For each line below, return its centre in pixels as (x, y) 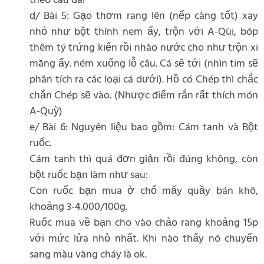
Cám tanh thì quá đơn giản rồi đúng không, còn (144, 160)
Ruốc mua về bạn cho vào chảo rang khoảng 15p (144, 223)
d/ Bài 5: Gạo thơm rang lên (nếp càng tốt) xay (144, 16)
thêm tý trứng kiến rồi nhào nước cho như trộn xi (144, 48)
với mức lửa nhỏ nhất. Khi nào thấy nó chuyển (144, 239)
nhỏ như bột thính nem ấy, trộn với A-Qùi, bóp (144, 32)
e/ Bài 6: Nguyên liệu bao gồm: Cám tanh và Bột (144, 128)
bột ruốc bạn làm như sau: (89, 176)
